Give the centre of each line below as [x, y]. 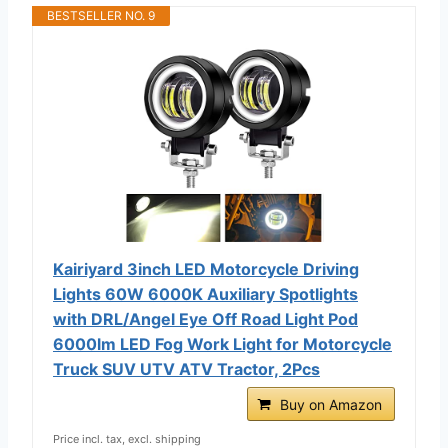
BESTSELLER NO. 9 [101, 15]
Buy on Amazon [331, 404]
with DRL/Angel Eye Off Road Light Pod [205, 318]
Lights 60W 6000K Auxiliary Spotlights [205, 293]
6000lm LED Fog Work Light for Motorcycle [222, 343]
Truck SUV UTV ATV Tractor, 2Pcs [186, 368]
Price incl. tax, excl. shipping [127, 438]
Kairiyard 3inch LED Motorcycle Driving [206, 268]
